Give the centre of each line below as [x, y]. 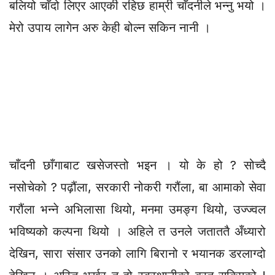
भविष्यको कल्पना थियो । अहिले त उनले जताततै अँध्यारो [137, 231]
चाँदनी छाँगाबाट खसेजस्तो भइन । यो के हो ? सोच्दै [137, 165]
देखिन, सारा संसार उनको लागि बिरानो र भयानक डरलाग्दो [137, 253]
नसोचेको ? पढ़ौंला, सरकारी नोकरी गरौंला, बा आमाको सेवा [137, 187]
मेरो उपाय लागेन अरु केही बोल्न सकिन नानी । [110, 27]
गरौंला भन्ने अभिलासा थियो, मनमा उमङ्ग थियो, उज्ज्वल [137, 209]
